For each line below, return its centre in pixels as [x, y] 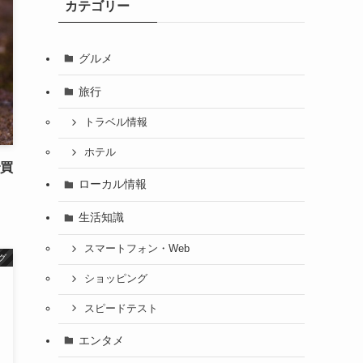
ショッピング [115, 279]
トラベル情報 [115, 123]
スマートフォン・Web [137, 249]
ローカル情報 [112, 184]
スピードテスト [121, 308]
